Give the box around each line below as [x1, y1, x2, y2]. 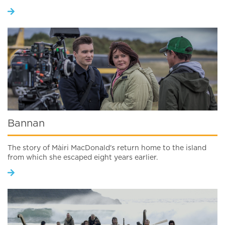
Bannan [8, 119, 45, 129]
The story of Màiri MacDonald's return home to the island [8, 145, 206, 152]
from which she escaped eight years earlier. [8, 154, 158, 162]
